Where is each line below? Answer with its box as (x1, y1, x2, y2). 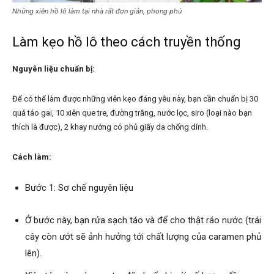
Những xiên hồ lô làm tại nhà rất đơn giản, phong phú (12, 7, 182, 16)
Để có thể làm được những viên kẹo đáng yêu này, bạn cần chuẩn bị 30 (12, 94, 258, 104)
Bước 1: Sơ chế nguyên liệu (25, 182, 133, 194)
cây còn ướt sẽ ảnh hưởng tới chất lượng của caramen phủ (25, 231, 261, 243)
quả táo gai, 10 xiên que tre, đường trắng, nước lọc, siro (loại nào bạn (12, 108, 252, 118)
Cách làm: (12, 152, 51, 162)
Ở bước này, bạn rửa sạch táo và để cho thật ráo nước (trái (25, 215, 261, 226)
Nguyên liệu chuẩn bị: (12, 64, 95, 74)
